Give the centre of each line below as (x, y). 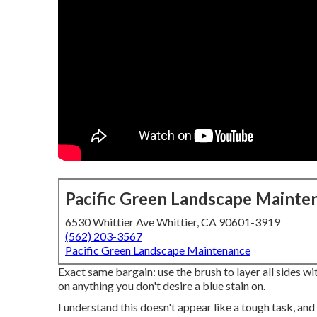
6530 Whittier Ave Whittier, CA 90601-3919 (173, 222)
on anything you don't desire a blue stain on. (162, 286)
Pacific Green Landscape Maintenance (158, 250)
